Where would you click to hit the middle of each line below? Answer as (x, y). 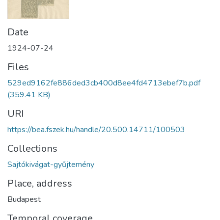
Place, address (40, 184)
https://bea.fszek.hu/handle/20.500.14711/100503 (96, 130)
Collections (32, 149)
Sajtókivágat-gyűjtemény (51, 165)
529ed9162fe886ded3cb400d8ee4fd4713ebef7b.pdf (104, 83)
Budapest (24, 200)
